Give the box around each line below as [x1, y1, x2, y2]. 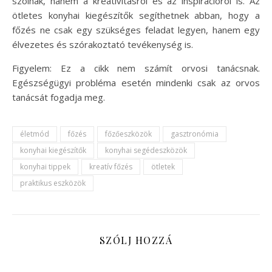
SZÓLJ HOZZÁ [99, 233, 173, 246]
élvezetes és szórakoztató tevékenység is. [12, 38, 193, 50]
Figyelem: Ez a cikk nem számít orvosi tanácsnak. [12, 61, 260, 74]
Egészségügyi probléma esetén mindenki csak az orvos [12, 76, 260, 89]
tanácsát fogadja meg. [12, 90, 105, 103]
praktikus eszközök [20, 177, 86, 188]
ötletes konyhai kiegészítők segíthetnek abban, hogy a [12, 8, 260, 21]
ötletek [151, 161, 175, 172]
